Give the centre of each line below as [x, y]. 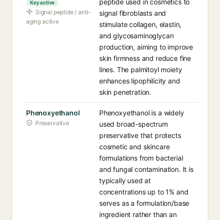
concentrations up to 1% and [144, 192]
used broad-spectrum [134, 124]
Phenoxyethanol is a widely [142, 113]
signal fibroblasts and [133, 13]
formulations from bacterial [141, 158]
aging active [42, 21]
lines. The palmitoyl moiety [141, 69]
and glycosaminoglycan [137, 36]
